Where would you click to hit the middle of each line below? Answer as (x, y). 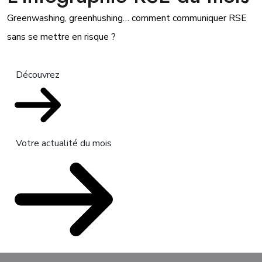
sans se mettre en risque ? (61, 37)
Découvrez (38, 75)
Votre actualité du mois (64, 144)
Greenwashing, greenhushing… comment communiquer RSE (127, 18)
